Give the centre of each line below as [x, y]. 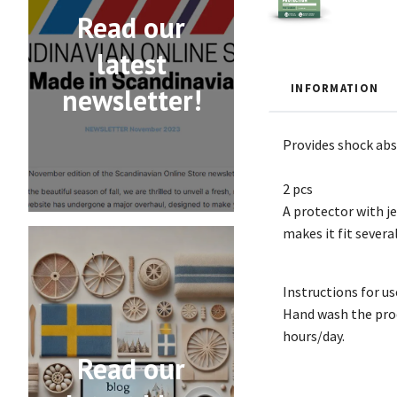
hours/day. [314, 335]
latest [131, 64]
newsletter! [131, 101]
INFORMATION [335, 87]
